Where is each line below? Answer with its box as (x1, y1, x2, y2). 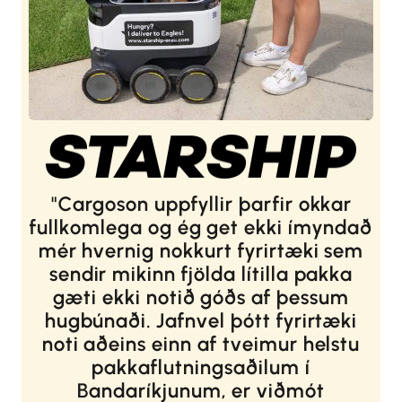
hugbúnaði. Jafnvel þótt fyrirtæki (44, 309, 358, 334)
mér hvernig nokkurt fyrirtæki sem (38, 239, 364, 264)
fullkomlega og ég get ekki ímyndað (30, 215, 372, 240)
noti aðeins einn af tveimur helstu (41, 332, 361, 357)
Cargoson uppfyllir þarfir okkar (57, 192, 353, 217)
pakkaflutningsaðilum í (92, 355, 310, 380)
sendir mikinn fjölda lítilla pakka (48, 262, 354, 287)
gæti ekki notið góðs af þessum (53, 285, 349, 310)
